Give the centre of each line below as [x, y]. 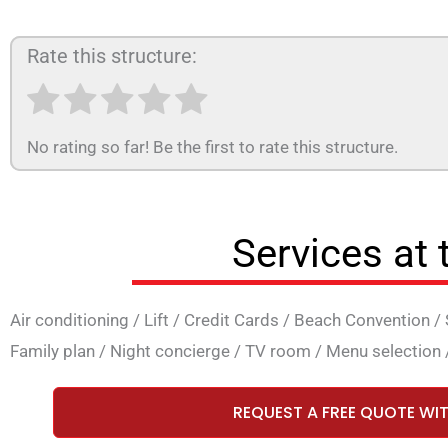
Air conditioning [69, 320]
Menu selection [383, 351]
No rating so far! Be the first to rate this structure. [212, 146]
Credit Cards [231, 320]
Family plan [52, 351]
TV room [278, 351]
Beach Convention [362, 320]
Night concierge [170, 351]
